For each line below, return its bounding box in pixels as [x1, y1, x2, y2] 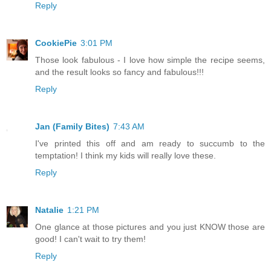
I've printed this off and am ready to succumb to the [35, 139, 265, 149]
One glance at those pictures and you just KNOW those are [35, 222, 265, 232]
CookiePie [35, 38, 77, 48]
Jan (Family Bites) [35, 122, 109, 132]
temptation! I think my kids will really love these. [35, 151, 216, 161]
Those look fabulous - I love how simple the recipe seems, [35, 55, 265, 65]
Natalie [35, 205, 64, 215]
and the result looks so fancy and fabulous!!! [35, 67, 204, 77]
